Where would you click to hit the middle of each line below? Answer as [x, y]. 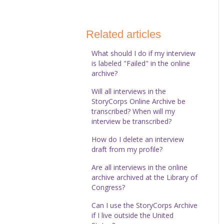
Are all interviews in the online [140, 167]
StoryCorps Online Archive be [139, 101]
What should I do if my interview [144, 53]
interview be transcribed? [132, 121]
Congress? [108, 187]
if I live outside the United [133, 215]
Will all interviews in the [129, 91]
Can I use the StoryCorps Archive [145, 205]
